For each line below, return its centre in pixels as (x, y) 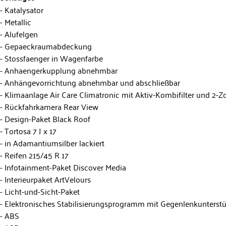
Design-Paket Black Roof (46, 118)
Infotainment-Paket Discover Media (64, 167)
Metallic (17, 21)
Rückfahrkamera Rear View (50, 106)
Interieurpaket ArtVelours (47, 179)
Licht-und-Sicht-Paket (41, 191)
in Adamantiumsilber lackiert (53, 143)
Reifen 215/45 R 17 (36, 155)
